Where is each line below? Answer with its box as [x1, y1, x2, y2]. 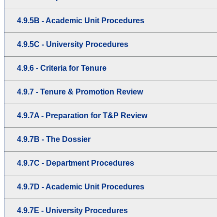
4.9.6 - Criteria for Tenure [17, 63, 107, 72]
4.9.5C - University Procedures [17, 40, 128, 48]
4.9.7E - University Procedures [17, 206, 128, 215]
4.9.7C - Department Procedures [17, 158, 134, 167]
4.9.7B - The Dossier [17, 135, 91, 143]
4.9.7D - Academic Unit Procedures [17, 182, 144, 191]
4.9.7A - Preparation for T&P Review [17, 111, 147, 120]
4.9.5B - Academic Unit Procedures [17, 16, 144, 25]
